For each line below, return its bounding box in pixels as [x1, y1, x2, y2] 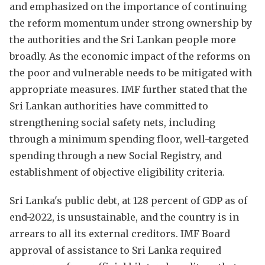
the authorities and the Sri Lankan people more [9, 33, 236, 46]
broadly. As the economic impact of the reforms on [9, 50, 250, 62]
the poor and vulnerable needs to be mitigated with [9, 66, 252, 79]
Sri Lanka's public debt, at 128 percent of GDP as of [9, 194, 247, 206]
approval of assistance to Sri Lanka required [9, 244, 221, 256]
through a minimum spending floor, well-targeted [9, 132, 248, 145]
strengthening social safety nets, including [9, 116, 215, 128]
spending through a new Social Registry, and [9, 149, 222, 161]
